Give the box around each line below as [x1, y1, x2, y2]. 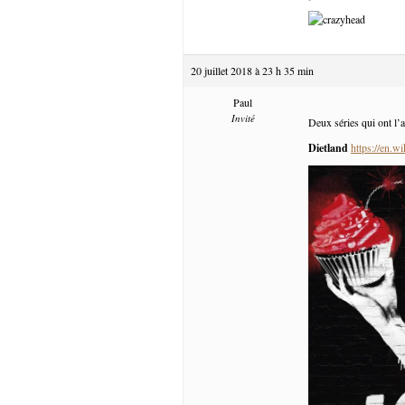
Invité [231, 110, 255, 125]
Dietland [308, 139, 348, 155]
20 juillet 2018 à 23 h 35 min [191, 62, 314, 78]
